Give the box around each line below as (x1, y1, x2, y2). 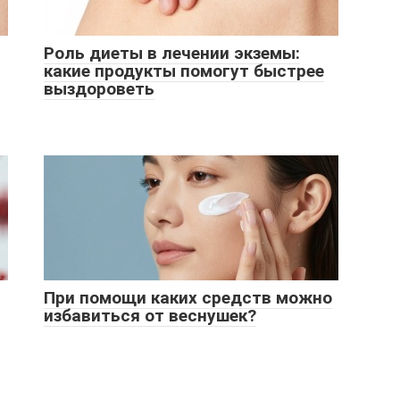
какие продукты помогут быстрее (44, 61, 324, 81)
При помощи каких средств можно (44, 287, 332, 308)
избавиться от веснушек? (44, 305, 256, 326)
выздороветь (44, 79, 154, 99)
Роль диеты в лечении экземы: (44, 43, 300, 63)
